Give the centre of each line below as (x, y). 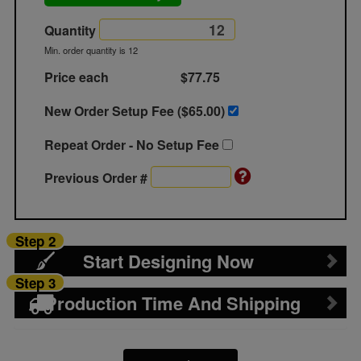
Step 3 (35, 283)
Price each (77, 77)
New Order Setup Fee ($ (117, 111)
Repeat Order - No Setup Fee (134, 145)
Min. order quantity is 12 (91, 50)
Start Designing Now (169, 261)
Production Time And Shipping (173, 303)
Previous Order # (98, 178)
